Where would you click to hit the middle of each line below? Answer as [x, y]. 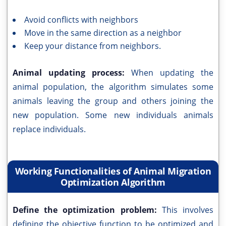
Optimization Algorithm [113, 182]
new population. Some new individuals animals [113, 115]
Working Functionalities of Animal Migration [113, 171]
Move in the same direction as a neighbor [103, 33]
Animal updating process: [72, 73]
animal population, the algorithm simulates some [113, 87]
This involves [188, 210]
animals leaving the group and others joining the [113, 101]
